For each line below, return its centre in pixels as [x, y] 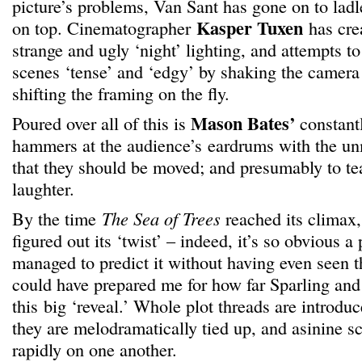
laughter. [43, 188]
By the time [57, 218]
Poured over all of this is [101, 123]
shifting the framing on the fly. [121, 93]
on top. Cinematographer [104, 27]
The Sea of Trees [161, 218]
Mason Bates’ [243, 123]
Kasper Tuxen [253, 28]
